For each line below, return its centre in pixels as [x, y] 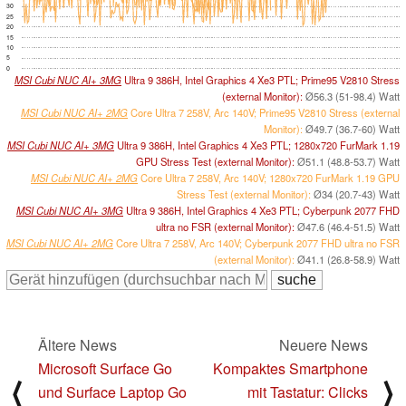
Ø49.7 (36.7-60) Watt [353, 128]
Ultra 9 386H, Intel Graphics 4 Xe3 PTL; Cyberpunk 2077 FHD [261, 210]
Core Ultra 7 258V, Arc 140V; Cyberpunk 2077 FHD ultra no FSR [256, 242]
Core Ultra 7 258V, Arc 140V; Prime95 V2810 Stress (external [264, 112]
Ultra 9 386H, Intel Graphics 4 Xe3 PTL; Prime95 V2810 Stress [261, 79]
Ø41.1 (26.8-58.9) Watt [348, 259]
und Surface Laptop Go [112, 391]
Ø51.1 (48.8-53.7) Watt [348, 161]
